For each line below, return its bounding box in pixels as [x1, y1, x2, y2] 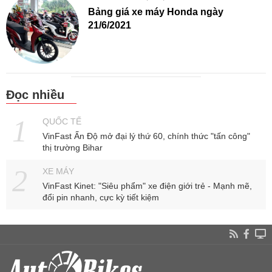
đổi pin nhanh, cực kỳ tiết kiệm [42, 192, 159, 202]
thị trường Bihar [42, 143, 103, 152]
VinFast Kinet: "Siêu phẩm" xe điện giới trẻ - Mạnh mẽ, [42, 181, 252, 191]
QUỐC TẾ [42, 117, 81, 126]
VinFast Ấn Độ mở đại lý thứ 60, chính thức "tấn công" [42, 131, 250, 141]
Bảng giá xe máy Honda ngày [88, 7, 223, 17]
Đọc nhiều [6, 88, 64, 101]
